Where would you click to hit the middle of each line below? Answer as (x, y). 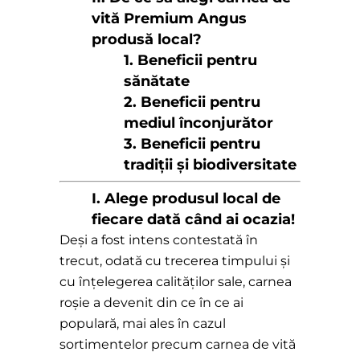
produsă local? (147, 40)
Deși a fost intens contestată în (159, 240)
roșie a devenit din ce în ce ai (151, 303)
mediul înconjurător (198, 123)
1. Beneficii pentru (190, 61)
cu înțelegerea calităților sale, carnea (176, 282)
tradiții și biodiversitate (210, 165)
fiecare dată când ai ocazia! (193, 220)
